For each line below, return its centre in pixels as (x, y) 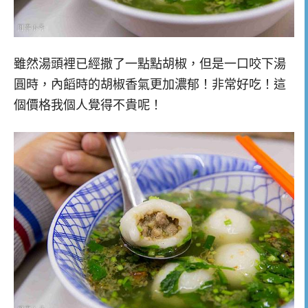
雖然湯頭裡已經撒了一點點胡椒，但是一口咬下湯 (150, 64)
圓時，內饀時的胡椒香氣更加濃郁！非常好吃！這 (150, 84)
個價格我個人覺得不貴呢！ (88, 105)
